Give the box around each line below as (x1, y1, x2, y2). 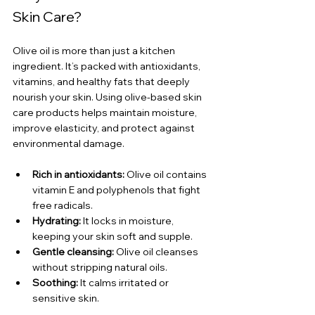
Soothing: (32, 276, 78, 290)
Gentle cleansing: (32, 245, 114, 259)
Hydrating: (32, 214, 81, 228)
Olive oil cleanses (114, 245, 200, 259)
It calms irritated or (78, 276, 171, 290)
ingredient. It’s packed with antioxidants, (13, 60, 202, 73)
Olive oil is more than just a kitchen (13, 44, 177, 58)
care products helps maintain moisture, (13, 106, 199, 120)
